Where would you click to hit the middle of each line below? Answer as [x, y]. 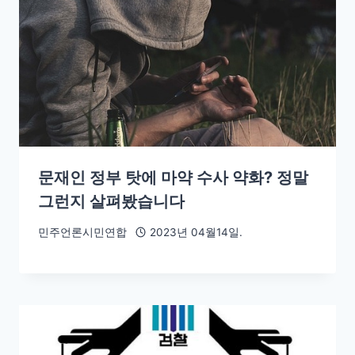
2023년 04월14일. [196, 233]
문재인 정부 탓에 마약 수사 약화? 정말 [173, 177]
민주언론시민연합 [82, 233]
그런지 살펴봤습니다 [111, 201]
